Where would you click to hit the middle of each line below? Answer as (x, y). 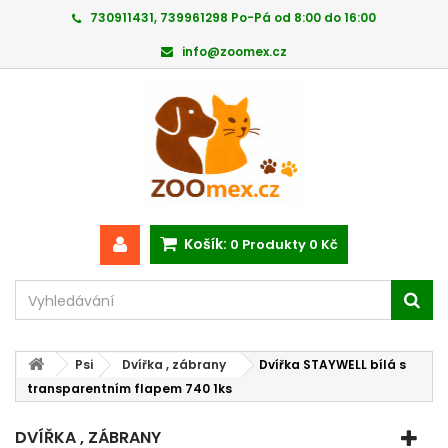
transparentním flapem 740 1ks (129, 388)
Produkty (274, 244)
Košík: (205, 244)
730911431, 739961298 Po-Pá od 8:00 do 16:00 (233, 17)
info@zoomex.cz (234, 51)
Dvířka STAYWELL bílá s (332, 364)
